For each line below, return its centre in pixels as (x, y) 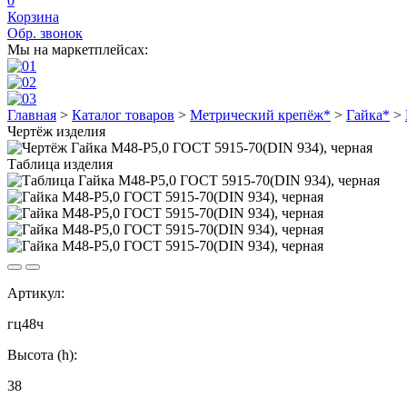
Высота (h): (42, 355)
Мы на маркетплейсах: (78, 50)
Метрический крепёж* (260, 115)
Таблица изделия (60, 164)
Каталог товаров (123, 115)
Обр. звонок (45, 33)
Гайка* (368, 115)
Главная (32, 115)
